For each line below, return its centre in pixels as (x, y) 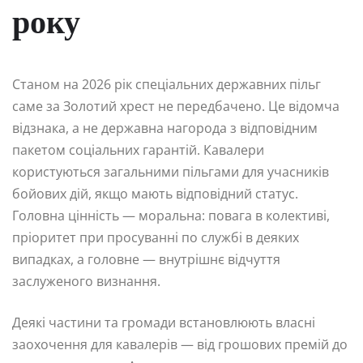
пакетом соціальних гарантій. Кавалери (138, 150)
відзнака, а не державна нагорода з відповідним (165, 128)
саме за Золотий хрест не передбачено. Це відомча (176, 107)
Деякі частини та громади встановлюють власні (164, 323)
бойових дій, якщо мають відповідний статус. (155, 194)
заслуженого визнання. (86, 282)
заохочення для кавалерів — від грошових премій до (180, 345)
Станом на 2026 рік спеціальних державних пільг (167, 85)
